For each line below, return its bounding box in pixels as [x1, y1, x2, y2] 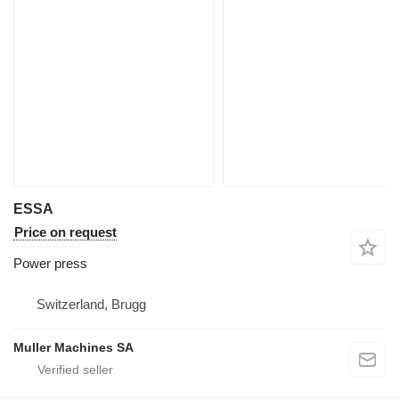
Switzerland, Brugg [37, 297, 146, 312]
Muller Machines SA [13, 340, 134, 354]
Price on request [14, 224, 117, 240]
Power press [13, 256, 87, 271]
